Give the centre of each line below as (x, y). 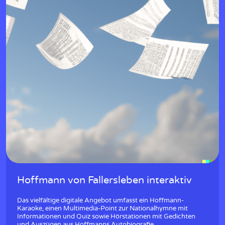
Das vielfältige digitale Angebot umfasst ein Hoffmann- (100, 200)
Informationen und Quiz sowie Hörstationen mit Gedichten (106, 216)
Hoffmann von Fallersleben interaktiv (104, 180)
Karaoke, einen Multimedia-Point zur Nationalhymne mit (102, 208)
